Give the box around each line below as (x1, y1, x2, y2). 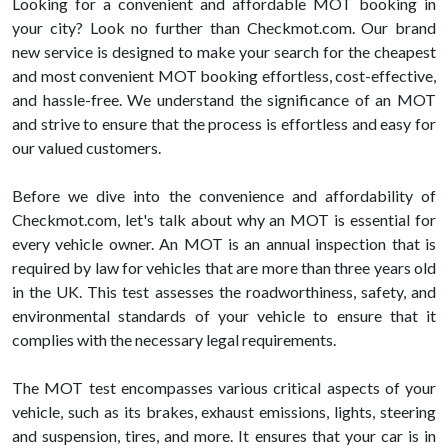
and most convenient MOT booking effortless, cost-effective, (12, 66, 436, 86)
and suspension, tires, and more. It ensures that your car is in (12, 426, 436, 446)
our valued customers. (12, 138, 161, 158)
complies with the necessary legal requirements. (12, 330, 336, 350)
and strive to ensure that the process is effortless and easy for (12, 114, 436, 134)
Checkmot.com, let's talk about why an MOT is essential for (12, 210, 436, 230)
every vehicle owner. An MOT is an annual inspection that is (12, 234, 436, 254)
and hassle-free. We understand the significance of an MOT (12, 90, 436, 110)
